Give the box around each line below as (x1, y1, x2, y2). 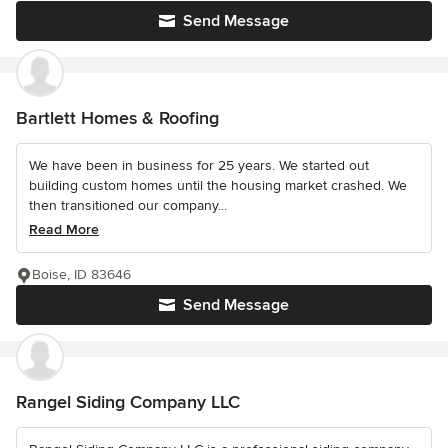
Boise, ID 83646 (32, 266, 131, 284)
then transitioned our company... (29, 197, 227, 215)
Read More (29, 221, 99, 239)
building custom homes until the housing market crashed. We (29, 177, 407, 195)
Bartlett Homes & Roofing (16, 107, 219, 130)
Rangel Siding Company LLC (16, 391, 240, 414)
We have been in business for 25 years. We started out (29, 157, 369, 175)
